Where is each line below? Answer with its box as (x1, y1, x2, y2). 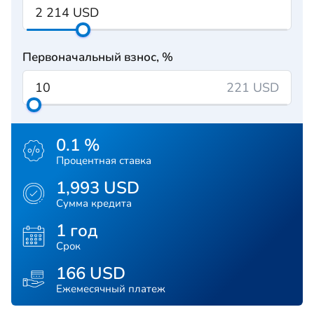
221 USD (226, 79, 279, 96)
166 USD (56, 262, 125, 285)
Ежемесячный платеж (56, 282, 165, 296)
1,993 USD (56, 177, 139, 199)
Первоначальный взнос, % (22, 49, 173, 65)
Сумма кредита (56, 196, 132, 210)
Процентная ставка (56, 153, 151, 168)
